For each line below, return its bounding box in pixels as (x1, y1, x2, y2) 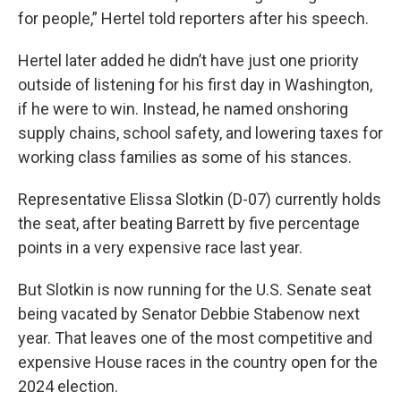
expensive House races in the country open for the (18, 353, 378, 372)
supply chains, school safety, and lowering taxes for (18, 124, 383, 143)
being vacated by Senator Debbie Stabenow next (18, 304, 360, 324)
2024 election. (18, 377, 118, 397)
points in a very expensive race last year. (18, 238, 303, 258)
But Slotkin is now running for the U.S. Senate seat (18, 280, 371, 300)
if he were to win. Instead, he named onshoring (18, 99, 348, 119)
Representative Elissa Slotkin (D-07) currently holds (18, 190, 381, 209)
